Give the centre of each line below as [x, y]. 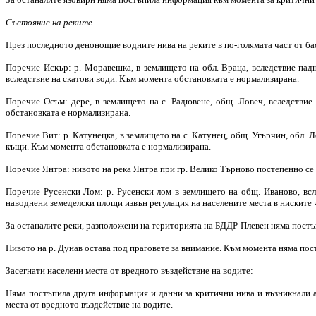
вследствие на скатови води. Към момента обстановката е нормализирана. [152, 78]
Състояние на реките [49, 22]
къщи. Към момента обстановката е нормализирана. [108, 146]
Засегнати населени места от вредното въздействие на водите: [129, 270]
